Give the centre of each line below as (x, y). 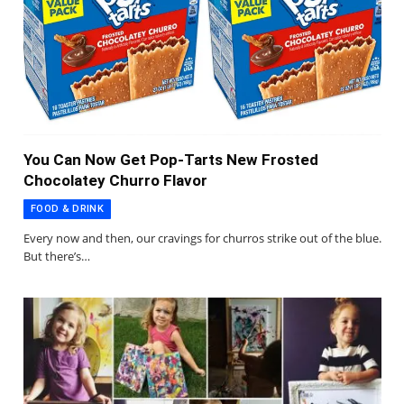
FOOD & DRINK (67, 209)
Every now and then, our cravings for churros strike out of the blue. (202, 239)
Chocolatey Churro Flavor (115, 181)
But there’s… (57, 257)
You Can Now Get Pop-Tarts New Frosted (171, 160)
